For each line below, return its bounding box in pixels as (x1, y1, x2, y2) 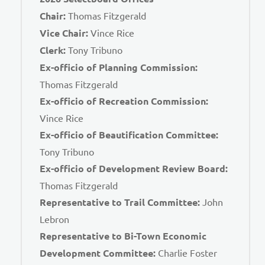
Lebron (40, 212, 69, 225)
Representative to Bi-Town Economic (40, 229, 206, 242)
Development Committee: (40, 246, 158, 259)
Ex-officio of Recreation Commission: (40, 94, 208, 107)
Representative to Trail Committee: (40, 195, 200, 208)
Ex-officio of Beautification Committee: (40, 128, 218, 141)
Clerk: (40, 43, 66, 56)
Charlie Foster (158, 246, 217, 258)
